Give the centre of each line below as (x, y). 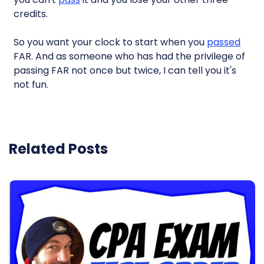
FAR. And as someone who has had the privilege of (130, 56)
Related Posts (58, 149)
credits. (31, 14)
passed (224, 42)
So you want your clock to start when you (110, 42)
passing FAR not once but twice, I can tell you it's (125, 70)
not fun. (31, 85)
